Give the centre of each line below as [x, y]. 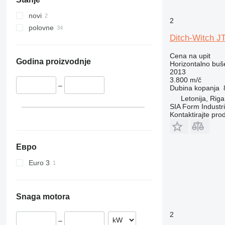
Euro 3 [39, 162]
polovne [41, 28]
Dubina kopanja [194, 88]
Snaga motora [43, 196]
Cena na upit [190, 56]
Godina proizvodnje [53, 62]
